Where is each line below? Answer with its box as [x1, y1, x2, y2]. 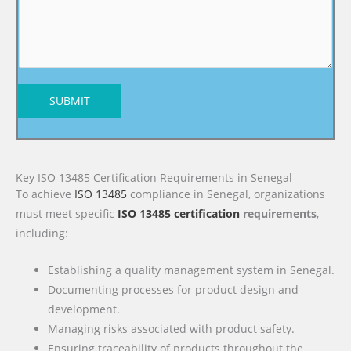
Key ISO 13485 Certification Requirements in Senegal [16, 170, 292, 186]
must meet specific [16, 206, 118, 222]
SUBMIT [49, 93, 90, 109]
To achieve [16, 186, 74, 202]
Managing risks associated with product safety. [48, 321, 295, 337]
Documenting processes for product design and [48, 282, 299, 298]
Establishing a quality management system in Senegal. [48, 262, 335, 278]
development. [48, 302, 121, 317]
